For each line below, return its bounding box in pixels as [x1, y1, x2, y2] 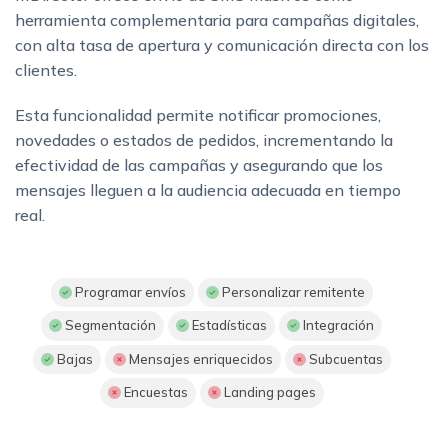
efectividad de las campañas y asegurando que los [15, 155, 383, 176]
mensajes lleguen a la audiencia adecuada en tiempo [15, 180, 401, 201]
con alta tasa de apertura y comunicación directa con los [15, 35, 429, 56]
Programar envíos [71, 284, 186, 301]
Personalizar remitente [218, 284, 365, 301]
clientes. [15, 60, 77, 81]
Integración [300, 317, 375, 334]
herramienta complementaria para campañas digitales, [15, 10, 419, 31]
